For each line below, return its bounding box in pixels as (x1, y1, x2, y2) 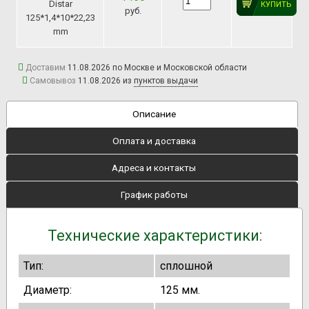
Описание (132, 108, 176, 120)
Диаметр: (23, 283, 72, 297)
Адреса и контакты (112, 162, 197, 174)
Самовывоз (29, 76, 78, 86)
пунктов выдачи (133, 76, 198, 86)
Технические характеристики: (47, 227, 262, 245)
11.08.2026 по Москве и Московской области (67, 63, 247, 73)
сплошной (160, 259, 213, 273)
